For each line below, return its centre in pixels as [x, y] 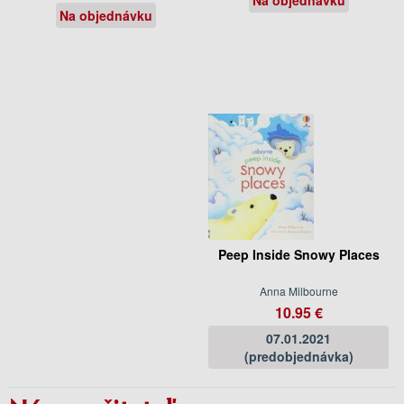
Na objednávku [106, 15]
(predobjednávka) [298, 356]
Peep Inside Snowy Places [298, 254]
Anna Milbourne [298, 290]
